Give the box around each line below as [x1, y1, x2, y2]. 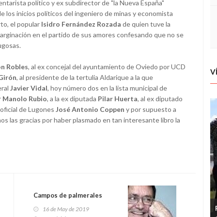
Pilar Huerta [98, 94, 138, 103]
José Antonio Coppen [56, 105, 124, 113]
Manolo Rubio [2, 94, 47, 103]
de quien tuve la [121, 20, 170, 28]
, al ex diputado [138, 94, 183, 103]
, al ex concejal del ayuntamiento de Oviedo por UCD [28, 62, 186, 71]
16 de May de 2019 [43, 205, 89, 213]
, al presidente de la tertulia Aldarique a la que [16, 73, 153, 81]
